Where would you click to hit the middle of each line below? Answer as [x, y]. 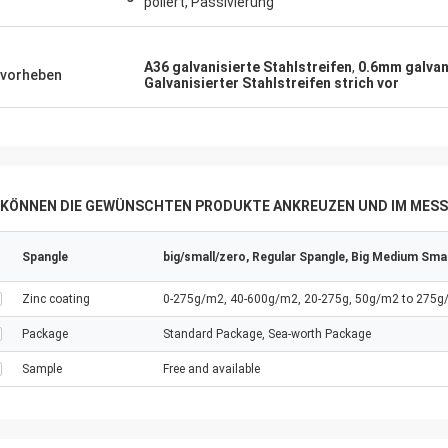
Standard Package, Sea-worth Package [267, 334]
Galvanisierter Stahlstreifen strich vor [271, 83]
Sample [42, 369]
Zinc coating [56, 299]
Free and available [211, 369]
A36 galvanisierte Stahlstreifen [248, 67]
